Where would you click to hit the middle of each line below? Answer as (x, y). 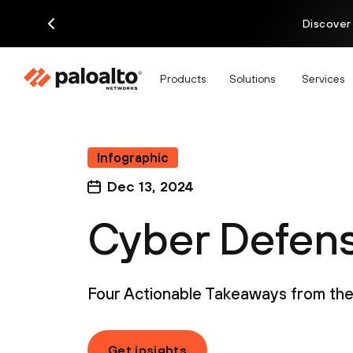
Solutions (252, 78)
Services (323, 78)
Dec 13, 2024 (150, 186)
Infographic (133, 158)
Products (183, 78)
